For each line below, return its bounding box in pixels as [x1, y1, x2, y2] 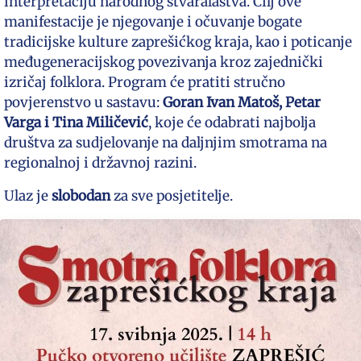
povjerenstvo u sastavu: [4, 93, 163, 111]
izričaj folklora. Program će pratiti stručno [4, 73, 285, 91]
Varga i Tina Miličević [4, 113, 148, 131]
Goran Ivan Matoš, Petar [163, 93, 321, 111]
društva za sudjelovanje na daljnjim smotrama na [4, 133, 327, 151]
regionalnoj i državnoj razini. [4, 153, 197, 172]
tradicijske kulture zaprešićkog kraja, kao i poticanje [4, 32, 352, 51]
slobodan [52, 186, 110, 205]
